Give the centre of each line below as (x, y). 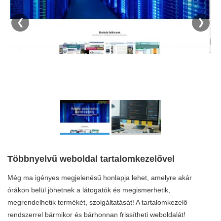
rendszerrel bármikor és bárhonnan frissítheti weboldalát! (96, 215)
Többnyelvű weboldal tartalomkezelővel (91, 159)
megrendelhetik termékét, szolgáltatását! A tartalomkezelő (97, 202)
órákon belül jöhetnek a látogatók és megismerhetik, (89, 190)
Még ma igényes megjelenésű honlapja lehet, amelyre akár (100, 178)
